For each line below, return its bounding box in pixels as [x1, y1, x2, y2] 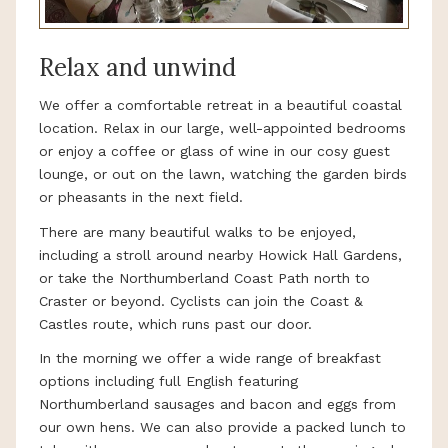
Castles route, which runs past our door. [39, 315, 312, 332]
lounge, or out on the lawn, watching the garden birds [39, 166, 407, 183]
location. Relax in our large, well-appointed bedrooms [39, 120, 406, 137]
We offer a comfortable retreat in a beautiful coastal [39, 97, 402, 114]
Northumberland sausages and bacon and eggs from [39, 396, 396, 413]
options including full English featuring [39, 373, 298, 390]
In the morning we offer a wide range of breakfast [39, 350, 381, 367]
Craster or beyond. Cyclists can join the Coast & [39, 292, 363, 309]
